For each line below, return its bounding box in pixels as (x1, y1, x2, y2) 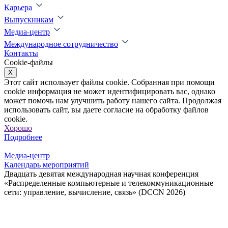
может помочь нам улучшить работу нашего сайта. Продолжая (4, 96, 221, 105)
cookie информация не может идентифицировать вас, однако (4, 87, 215, 96)
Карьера (4, 3, 32, 12)
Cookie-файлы (4, 58, 53, 67)
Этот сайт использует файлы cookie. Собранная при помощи (4, 78, 215, 87)
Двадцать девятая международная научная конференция (4, 169, 198, 178)
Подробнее (4, 133, 42, 141)
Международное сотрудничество (4, 40, 118, 48)
